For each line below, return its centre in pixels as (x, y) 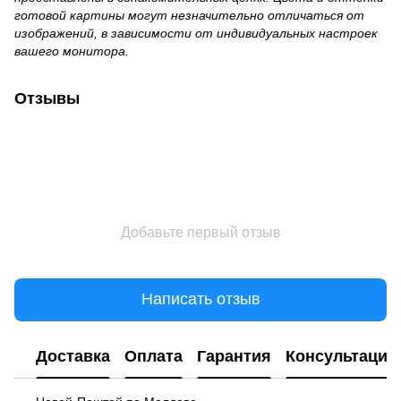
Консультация (341, 357)
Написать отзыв (200, 299)
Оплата (154, 357)
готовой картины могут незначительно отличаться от (189, 15)
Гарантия (234, 357)
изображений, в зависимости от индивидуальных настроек (196, 33)
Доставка (73, 357)
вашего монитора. (72, 51)
